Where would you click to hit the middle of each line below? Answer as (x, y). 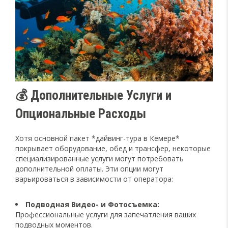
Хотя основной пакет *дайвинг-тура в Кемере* (97, 138)
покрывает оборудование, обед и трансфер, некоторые (113, 148)
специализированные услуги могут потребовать (99, 158)
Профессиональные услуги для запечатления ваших (106, 214)
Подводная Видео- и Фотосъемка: (92, 204)
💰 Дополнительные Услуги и (93, 95)
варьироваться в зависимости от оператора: (94, 179)
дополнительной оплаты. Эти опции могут (89, 168)
